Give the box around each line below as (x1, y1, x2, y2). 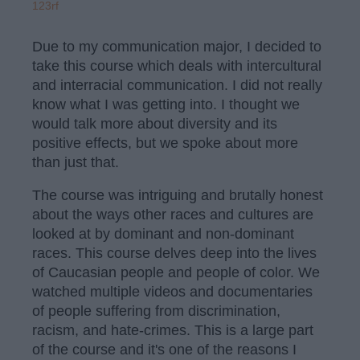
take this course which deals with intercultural (32, 57, 321, 74)
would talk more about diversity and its (32, 115, 277, 132)
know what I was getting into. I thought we (32, 96, 300, 112)
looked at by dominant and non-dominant (32, 226, 294, 243)
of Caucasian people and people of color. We (32, 264, 320, 281)
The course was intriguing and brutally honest (32, 187, 323, 204)
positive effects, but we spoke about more (32, 134, 298, 151)
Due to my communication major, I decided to (32, 38, 321, 55)
